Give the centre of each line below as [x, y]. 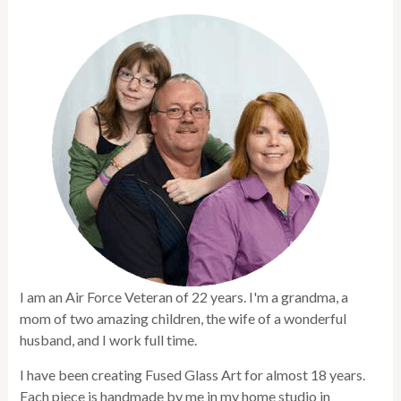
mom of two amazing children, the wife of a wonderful [183, 319]
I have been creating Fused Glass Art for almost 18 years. [193, 375]
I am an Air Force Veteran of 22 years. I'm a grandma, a [184, 297]
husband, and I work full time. [109, 340]
